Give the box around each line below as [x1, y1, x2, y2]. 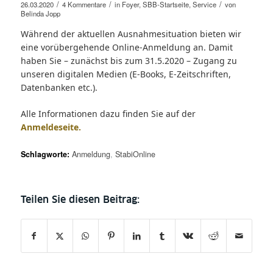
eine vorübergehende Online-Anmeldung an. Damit [20, 41, 233, 53]
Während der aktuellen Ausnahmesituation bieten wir [20, 27, 241, 40]
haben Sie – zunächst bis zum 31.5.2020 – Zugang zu [20, 54, 237, 66]
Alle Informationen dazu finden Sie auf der [20, 107, 196, 119]
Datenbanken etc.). [20, 81, 97, 93]
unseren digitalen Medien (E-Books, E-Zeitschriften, [20, 68, 231, 80]
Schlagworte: [20, 148, 69, 160]
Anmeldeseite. [20, 121, 81, 133]
